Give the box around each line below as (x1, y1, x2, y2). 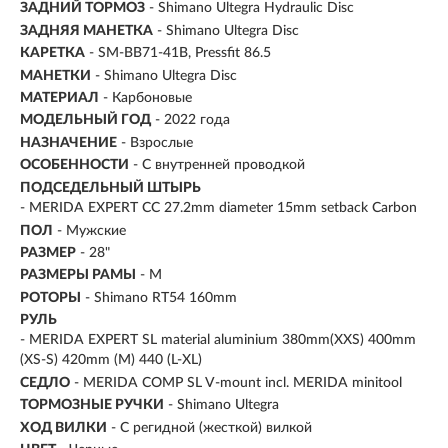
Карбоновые (112, 90, 192, 105)
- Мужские (57, 223, 126, 238)
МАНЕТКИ (20, 68, 91, 83)
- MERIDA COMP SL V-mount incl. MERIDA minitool (74, 375, 402, 390)
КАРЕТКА (20, 46, 85, 61)
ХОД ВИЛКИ (20, 420, 107, 435)
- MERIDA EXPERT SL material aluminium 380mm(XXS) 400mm (20, 333, 416, 348)
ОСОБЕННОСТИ (20, 158, 129, 173)
